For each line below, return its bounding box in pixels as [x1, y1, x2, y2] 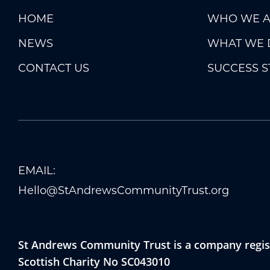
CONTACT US [18, 61, 89, 75]
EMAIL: [18, 163, 55, 177]
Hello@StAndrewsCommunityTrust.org [18, 183, 229, 197]
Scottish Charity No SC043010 [18, 254, 170, 269]
